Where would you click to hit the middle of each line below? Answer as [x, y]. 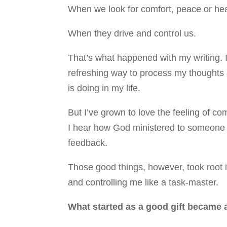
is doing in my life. [104, 88]
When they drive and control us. [132, 33]
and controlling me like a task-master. [143, 182]
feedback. [88, 143]
